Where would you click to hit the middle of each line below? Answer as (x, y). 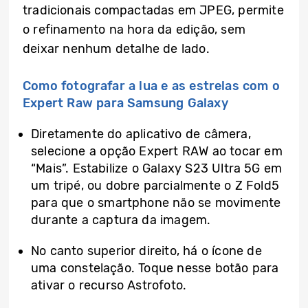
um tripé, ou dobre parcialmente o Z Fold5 (155, 186)
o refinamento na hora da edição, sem (134, 30)
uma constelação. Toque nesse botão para (155, 268)
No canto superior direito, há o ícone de (146, 251)
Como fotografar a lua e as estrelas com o (152, 86)
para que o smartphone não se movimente (156, 203)
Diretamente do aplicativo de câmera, (141, 134)
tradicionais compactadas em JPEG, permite (153, 11)
